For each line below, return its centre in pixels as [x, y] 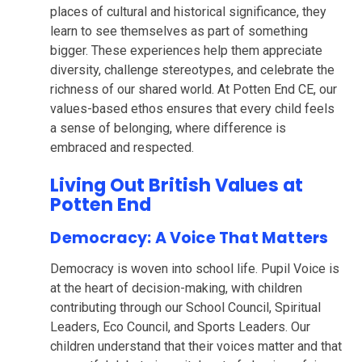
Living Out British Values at [177, 185]
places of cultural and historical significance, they [189, 11]
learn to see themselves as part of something [179, 31]
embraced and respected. [122, 147]
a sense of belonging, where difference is [168, 128]
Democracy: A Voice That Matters [189, 238]
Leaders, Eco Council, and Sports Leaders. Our [181, 327]
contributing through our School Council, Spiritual [186, 308]
